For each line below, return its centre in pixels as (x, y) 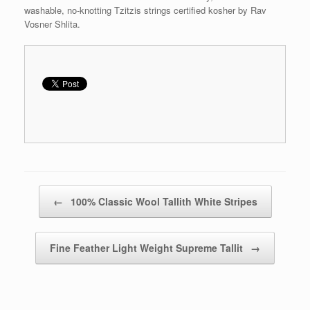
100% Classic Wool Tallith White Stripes (162, 201)
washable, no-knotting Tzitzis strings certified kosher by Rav (145, 10)
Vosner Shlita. (52, 24)
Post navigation (55, 192)
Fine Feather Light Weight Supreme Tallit (148, 248)
